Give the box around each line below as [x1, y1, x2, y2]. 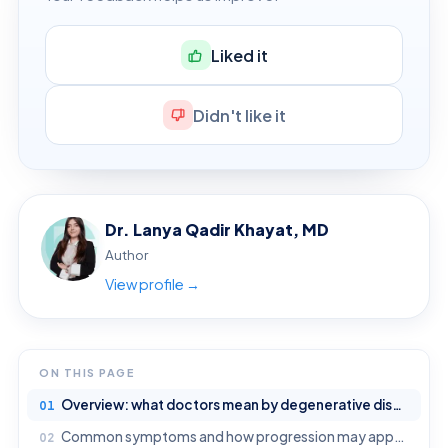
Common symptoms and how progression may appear [61, 428, 394, 446]
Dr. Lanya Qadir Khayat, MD [105, 219, 329, 241]
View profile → [105, 275, 200, 294]
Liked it [210, 44, 268, 66]
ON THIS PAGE [39, 366, 135, 380]
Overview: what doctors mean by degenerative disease [61, 396, 392, 414]
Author [105, 246, 148, 264]
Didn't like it [192, 104, 286, 126]
